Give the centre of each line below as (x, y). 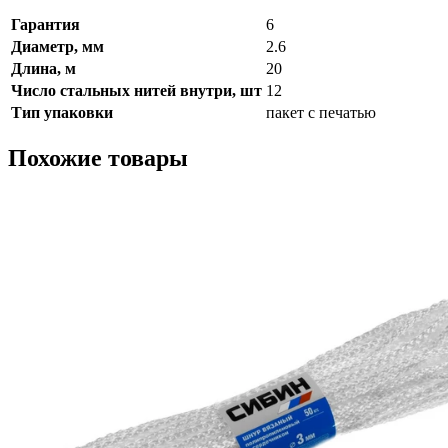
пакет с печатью (321, 112)
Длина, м (43, 68)
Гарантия (45, 24)
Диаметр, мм (57, 46)
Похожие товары (98, 157)
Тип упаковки (62, 112)
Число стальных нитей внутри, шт (136, 90)
